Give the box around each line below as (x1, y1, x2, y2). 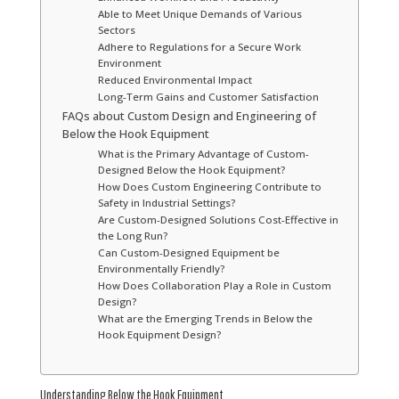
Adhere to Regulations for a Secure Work (97, 39, 301, 53)
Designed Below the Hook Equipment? (97, 162, 285, 176)
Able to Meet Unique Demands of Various (97, 6, 302, 20)
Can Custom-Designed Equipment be (97, 245, 280, 259)
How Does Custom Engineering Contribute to (97, 179, 322, 193)
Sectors (97, 22, 135, 37)
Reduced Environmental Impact (97, 72, 252, 86)
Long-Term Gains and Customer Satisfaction (97, 89, 319, 103)
